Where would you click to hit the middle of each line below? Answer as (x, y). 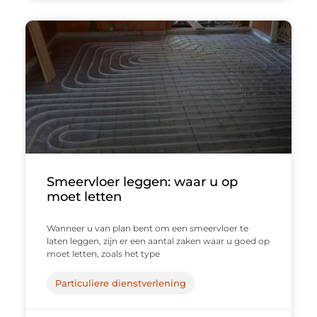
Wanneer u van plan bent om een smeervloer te (147, 228)
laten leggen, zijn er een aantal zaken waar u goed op (158, 241)
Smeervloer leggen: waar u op (142, 181)
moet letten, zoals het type (103, 253)
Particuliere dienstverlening (120, 283)
